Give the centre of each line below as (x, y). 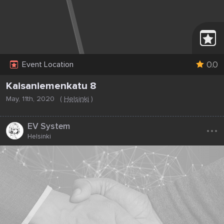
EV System (49, 126)
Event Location (48, 65)
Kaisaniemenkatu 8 (51, 86)
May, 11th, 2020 (31, 98)
